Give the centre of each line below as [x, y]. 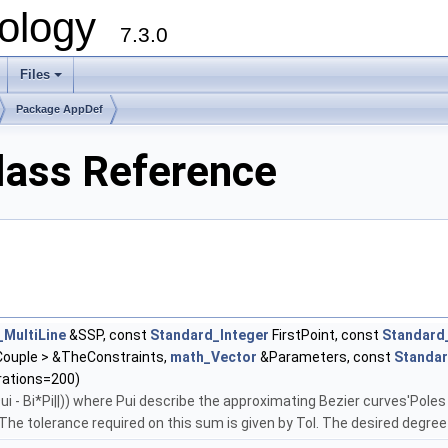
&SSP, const [108, 335]
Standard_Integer [209, 335]
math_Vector [213, 357]
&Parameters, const [325, 357]
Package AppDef [59, 109]
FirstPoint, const [325, 335]
